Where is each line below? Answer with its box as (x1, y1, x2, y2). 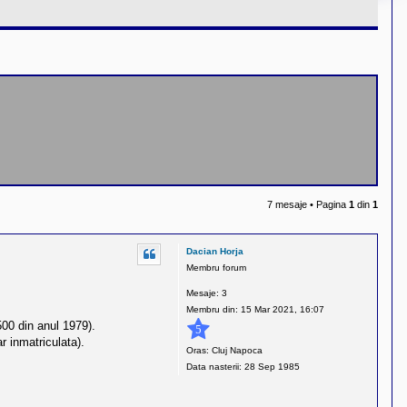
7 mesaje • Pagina (267, 199, 349, 210)
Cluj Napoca (209, 344, 263, 355)
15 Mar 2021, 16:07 (238, 304, 324, 314)
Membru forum (186, 263, 246, 273)
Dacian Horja (186, 246, 243, 256)
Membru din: (186, 304, 238, 314)
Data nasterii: (186, 361, 242, 372)
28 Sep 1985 (242, 361, 300, 372)
